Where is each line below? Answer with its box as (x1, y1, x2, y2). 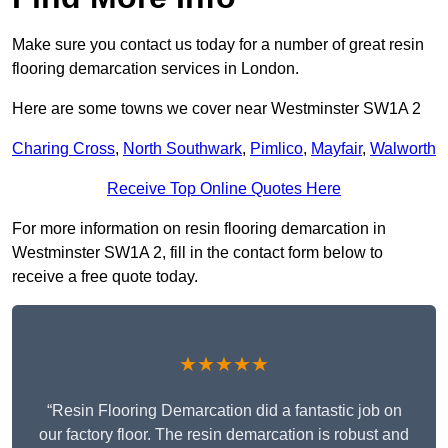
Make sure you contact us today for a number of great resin (12, 36, 424, 54)
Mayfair (311, 140, 362, 158)
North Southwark (123, 140, 242, 158)
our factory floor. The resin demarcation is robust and (39, 426, 409, 444)
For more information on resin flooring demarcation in (12, 220, 386, 238)
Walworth (370, 140, 436, 158)
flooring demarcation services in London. (12, 60, 299, 78)
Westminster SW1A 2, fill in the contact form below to (12, 244, 383, 262)
